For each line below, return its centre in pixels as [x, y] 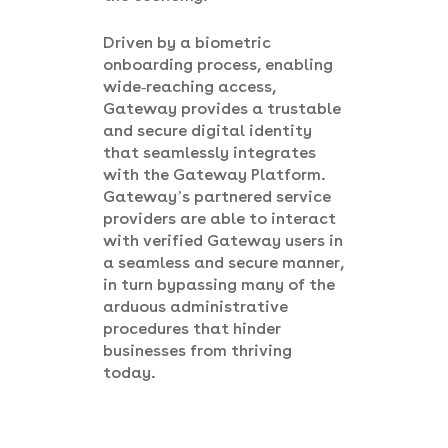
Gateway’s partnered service [217, 196]
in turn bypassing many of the [219, 284]
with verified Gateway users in [223, 240]
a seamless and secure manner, [223, 262]
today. [129, 372]
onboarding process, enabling [218, 64]
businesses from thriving [197, 350]
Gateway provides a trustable [222, 108]
